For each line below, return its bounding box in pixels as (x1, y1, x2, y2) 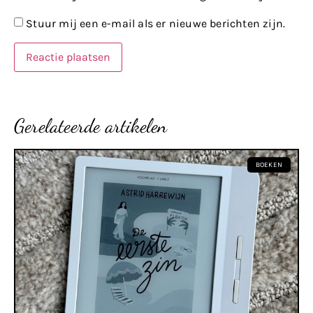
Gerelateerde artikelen (14, 114, 168, 138)
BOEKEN (255, 161, 282, 170)
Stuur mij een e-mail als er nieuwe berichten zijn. (26, 17, 286, 31)
